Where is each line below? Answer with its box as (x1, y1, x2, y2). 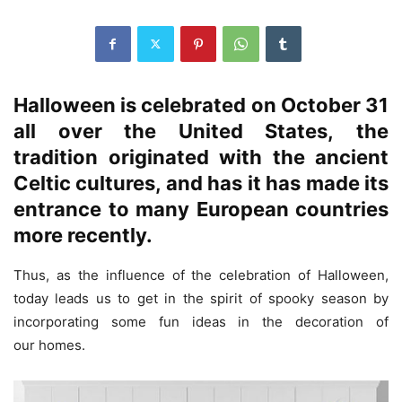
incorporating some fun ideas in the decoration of (13, 312, 389, 330)
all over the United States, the (13, 118, 389, 143)
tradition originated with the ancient (13, 144, 389, 169)
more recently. (13, 223, 153, 247)
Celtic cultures (13, 170, 156, 195)
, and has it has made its (155, 170, 389, 195)
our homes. (13, 336, 85, 354)
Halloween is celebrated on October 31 (13, 92, 389, 117)
